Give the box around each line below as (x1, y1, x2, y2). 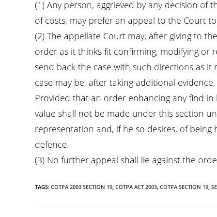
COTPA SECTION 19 (160, 183, 208, 190)
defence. (35, 139, 69, 150)
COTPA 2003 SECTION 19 (51, 183, 112, 190)
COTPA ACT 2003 (115, 183, 157, 190)
